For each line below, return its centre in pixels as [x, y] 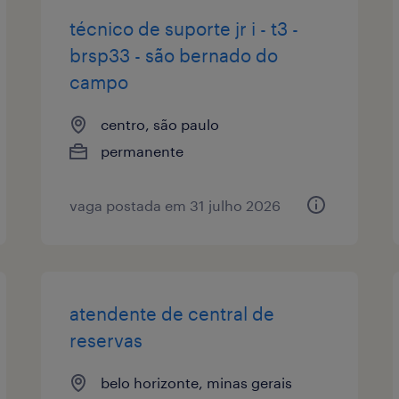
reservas [106, 340]
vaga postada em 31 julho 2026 [175, 205]
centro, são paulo [160, 124]
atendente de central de [172, 313]
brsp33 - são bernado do [174, 55]
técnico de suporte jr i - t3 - [184, 28]
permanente [142, 151]
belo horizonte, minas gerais [197, 382]
